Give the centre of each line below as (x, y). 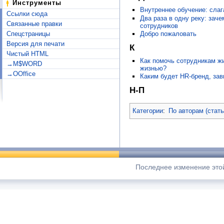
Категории (148, 110)
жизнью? (153, 68)
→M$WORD (24, 64)
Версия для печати (35, 44)
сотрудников (159, 25)
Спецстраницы (28, 34)
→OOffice (21, 74)
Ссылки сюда (27, 14)
